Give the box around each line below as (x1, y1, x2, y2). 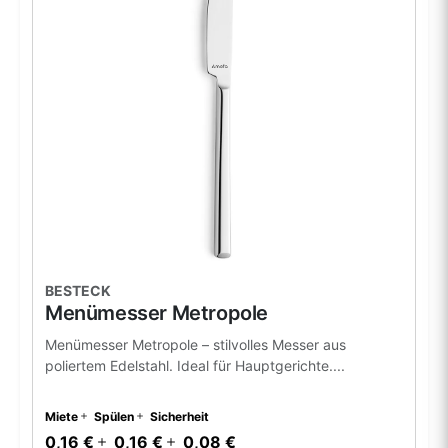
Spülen (94, 408, 134, 424)
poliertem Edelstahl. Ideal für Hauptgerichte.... (45, 356, 345, 374)
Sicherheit (150, 408, 209, 424)
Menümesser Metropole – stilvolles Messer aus (45, 335, 346, 353)
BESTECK (45, 281, 111, 299)
